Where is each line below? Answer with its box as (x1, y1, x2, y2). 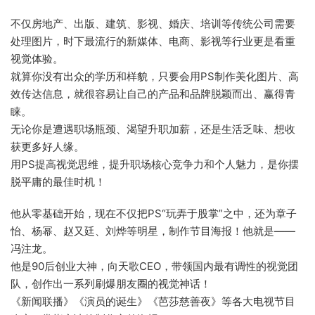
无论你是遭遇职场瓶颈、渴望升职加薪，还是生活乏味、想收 (11, 122, 295, 136)
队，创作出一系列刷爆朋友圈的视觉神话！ (11, 276, 211, 290)
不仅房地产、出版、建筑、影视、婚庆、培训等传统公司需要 (11, 16, 295, 30)
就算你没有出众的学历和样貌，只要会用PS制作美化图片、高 (11, 69, 299, 83)
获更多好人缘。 (11, 139, 84, 153)
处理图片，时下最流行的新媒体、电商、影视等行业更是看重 (11, 34, 295, 48)
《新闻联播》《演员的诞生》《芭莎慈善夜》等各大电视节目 (11, 294, 295, 308)
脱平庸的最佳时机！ (11, 174, 105, 188)
